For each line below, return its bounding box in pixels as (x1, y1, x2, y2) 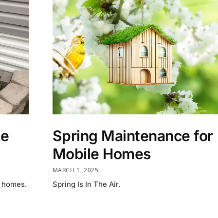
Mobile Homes (52, 145, 151, 163)
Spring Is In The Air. (52, 179, 120, 189)
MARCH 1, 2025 (52, 165, 99, 174)
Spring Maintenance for (52, 127, 213, 145)
